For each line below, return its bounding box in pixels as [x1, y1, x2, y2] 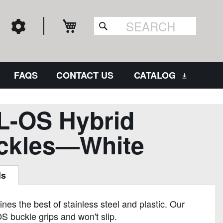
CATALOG [134, 69, 176, 82]
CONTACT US [56, 69, 113, 82]
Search [103, 32, 131, 45]
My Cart [80, 19, 108, 31]
